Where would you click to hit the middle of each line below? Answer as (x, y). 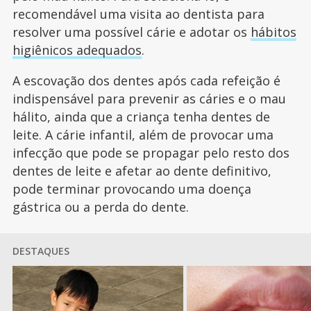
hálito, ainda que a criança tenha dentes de (141, 117)
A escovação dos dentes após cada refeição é (146, 81)
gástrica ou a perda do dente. (100, 207)
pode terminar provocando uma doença (132, 189)
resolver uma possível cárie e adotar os (131, 32)
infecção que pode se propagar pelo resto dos (151, 153)
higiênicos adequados (77, 50)
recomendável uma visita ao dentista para (138, 14)
